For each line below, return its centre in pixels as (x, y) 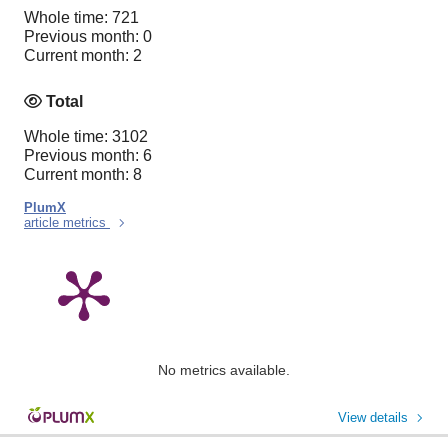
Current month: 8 (83, 174)
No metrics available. (224, 369)
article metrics (67, 222)
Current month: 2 (83, 56)
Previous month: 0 (88, 37)
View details (373, 417)
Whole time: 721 (81, 18)
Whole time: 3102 (86, 136)
